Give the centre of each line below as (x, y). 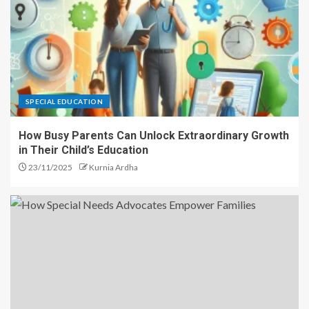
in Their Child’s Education (83, 150)
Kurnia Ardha (113, 168)
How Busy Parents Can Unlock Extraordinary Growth (154, 136)
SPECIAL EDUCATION (64, 102)
